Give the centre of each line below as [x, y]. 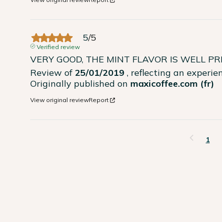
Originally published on [81, 84]
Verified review [58, 47]
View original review [60, 100]
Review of [53, 73]
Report [99, 100]
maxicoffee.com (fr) [172, 84]
